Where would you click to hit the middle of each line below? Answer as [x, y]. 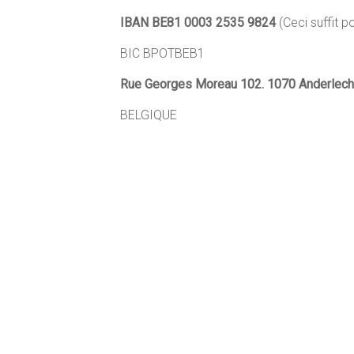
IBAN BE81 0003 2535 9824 [198, 23]
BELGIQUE [149, 115]
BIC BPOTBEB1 [162, 53]
